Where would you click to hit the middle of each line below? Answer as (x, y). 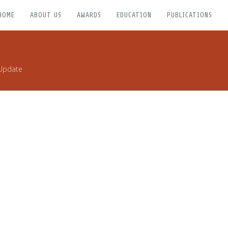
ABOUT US (46, 15)
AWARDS (89, 15)
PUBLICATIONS (190, 15)
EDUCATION (134, 15)
